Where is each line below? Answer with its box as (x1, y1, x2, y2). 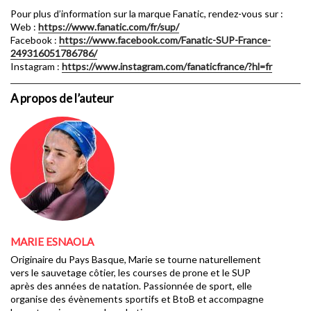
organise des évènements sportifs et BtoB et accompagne (10, 293, 264, 305)
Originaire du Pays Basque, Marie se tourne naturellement (10, 253, 261, 266)
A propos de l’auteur (10, 91, 114, 106)
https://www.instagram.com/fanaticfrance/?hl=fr (62, 60, 272, 73)
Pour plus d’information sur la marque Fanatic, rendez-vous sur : (10, 8, 283, 20)
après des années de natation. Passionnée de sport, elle (10, 280, 252, 292)
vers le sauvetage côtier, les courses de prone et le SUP (10, 267, 251, 279)
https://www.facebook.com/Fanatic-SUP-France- (59, 34, 271, 47)
